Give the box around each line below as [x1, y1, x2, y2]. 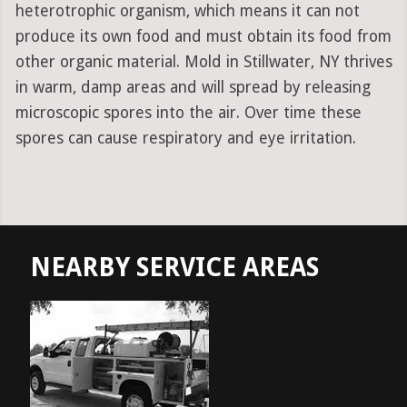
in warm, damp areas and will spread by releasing [15, 78, 371, 97]
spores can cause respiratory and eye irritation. [15, 129, 356, 148]
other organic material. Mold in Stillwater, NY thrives [15, 53, 392, 72]
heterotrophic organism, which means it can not [15, 2, 360, 21]
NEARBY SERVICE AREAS [30, 253, 319, 283]
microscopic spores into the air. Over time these [15, 104, 362, 123]
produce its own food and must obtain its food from [15, 27, 392, 46]
